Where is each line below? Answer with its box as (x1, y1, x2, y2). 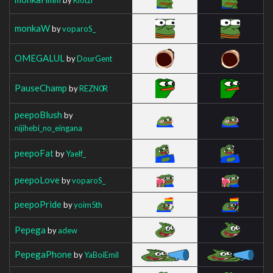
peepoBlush (15, 108, 62, 120)
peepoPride (15, 198, 62, 210)
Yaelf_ (66, 148, 86, 158)
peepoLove (15, 174, 60, 185)
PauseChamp (15, 82, 67, 93)
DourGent (77, 53, 112, 63)
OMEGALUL (15, 52, 65, 63)
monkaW (15, 22, 50, 34)
